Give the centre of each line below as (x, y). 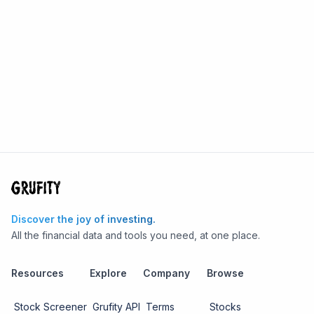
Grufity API (116, 306)
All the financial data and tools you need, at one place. (136, 235)
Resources (37, 273)
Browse (225, 273)
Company (166, 273)
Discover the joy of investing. (83, 219)
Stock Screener (50, 306)
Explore (108, 273)
